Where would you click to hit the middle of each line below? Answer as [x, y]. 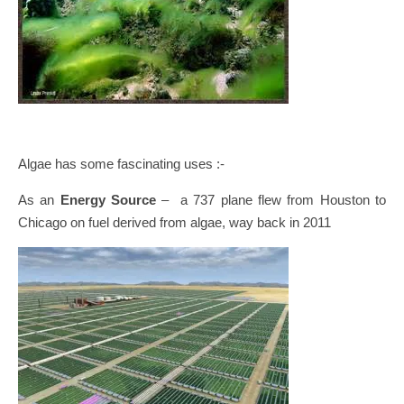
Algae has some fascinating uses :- [121, 164]
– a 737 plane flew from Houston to [271, 200]
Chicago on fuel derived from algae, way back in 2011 [174, 223]
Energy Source [108, 200]
